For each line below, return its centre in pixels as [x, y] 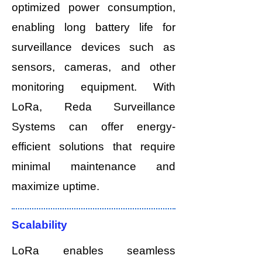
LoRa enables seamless [94, 251]
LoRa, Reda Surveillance [94, 107]
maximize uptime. [56, 186]
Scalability [39, 225]
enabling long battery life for [94, 27]
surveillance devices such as [94, 47]
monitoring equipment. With [94, 87]
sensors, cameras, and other [94, 67]
